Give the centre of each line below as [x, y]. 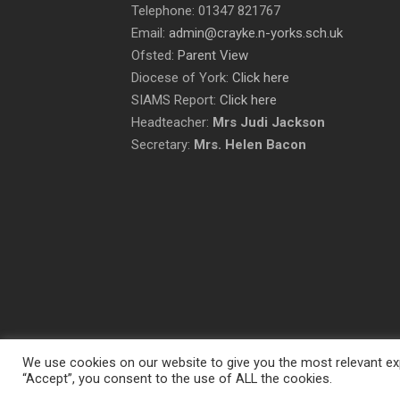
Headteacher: [172, 122]
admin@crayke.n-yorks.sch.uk [256, 33]
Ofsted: [154, 55]
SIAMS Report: [175, 100]
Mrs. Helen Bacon [250, 145]
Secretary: [162, 145]
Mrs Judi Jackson [269, 122]
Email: [150, 33]
